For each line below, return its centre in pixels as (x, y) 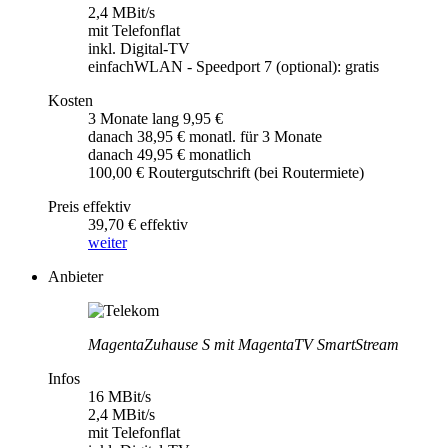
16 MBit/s (119, 396)
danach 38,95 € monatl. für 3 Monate (205, 136)
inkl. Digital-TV (139, 48)
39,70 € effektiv (138, 224)
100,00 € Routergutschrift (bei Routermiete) (226, 172)
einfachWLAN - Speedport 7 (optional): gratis (233, 66)
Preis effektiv (89, 206)
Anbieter (75, 276)
